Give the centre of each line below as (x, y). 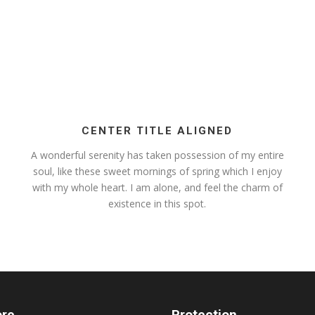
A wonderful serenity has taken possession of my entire (157, 155)
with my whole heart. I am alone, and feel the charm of (157, 188)
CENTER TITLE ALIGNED (157, 131)
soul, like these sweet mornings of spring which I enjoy (157, 172)
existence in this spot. (157, 204)
